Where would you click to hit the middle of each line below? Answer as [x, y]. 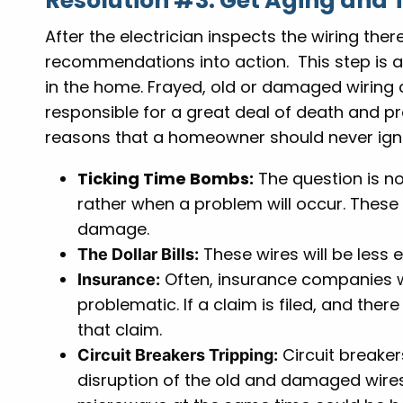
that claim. [120, 330]
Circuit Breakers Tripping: [178, 355]
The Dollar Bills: [139, 255]
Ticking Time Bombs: [166, 179]
